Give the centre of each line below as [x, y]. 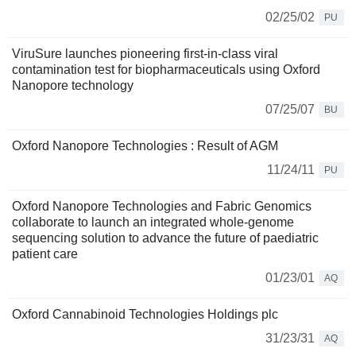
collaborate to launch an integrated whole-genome [153, 222]
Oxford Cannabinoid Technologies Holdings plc [145, 315]
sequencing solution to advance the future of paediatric [165, 238]
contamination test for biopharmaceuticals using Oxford [166, 70]
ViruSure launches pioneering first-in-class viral [145, 54]
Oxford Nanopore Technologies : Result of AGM [145, 146]
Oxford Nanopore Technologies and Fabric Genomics [162, 207]
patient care [45, 254]
